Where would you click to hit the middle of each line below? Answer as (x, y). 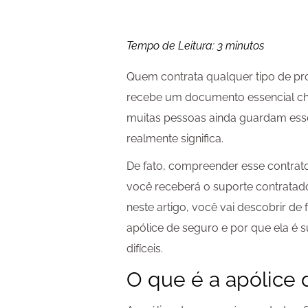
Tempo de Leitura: (172, 46)
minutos (245, 46)
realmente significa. (175, 139)
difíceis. (145, 249)
